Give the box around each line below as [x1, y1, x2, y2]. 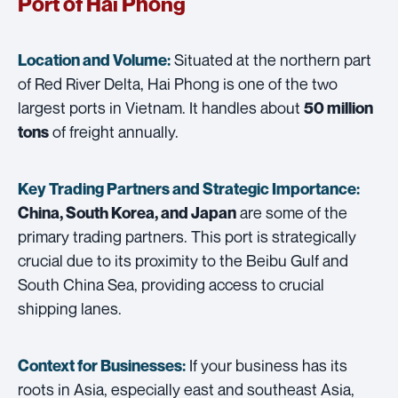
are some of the [236, 202, 347, 222]
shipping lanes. [18, 298, 122, 318]
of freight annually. [49, 121, 179, 141]
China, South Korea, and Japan [18, 203, 236, 222]
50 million [304, 98, 373, 117]
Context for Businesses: [18, 355, 186, 375]
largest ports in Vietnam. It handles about [18, 97, 304, 117]
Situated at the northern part [171, 49, 371, 69]
